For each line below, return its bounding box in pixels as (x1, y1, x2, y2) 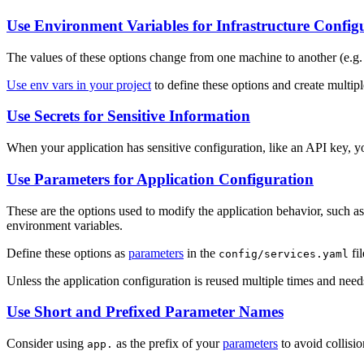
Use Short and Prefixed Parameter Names (6, 303, 284, 321)
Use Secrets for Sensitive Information (6, 107, 250, 125)
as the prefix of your (113, 336, 223, 350)
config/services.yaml (219, 247, 349, 260)
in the (184, 245, 219, 260)
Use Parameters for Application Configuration (6, 170, 314, 188)
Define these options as (6, 245, 128, 260)
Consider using (6, 336, 87, 350)
